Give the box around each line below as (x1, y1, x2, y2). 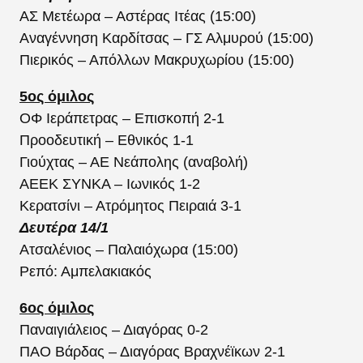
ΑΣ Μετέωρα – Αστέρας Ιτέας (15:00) (19, 7, 256, 24)
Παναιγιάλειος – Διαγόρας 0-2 (19, 321, 208, 338)
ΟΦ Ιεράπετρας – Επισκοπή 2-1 (19, 109, 224, 126)
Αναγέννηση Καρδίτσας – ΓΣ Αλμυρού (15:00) (19, 29, 314, 46)
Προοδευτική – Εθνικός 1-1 (19, 131, 194, 148)
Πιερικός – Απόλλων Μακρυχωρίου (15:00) (19, 51, 294, 68)
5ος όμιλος (19, 88, 94, 105)
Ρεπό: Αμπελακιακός (19, 263, 152, 280)
